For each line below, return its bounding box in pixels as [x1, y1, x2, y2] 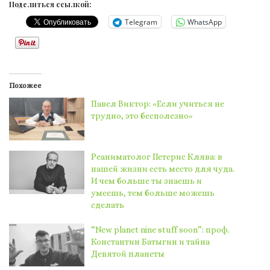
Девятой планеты [91, 249, 165, 259]
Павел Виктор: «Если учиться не [91, 98, 225, 108]
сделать [91, 200, 125, 210]
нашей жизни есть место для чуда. [91, 164, 235, 174]
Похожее [9, 81, 42, 90]
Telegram [125, 16, 157, 27]
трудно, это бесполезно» [91, 110, 193, 121]
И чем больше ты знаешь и [91, 176, 202, 186]
